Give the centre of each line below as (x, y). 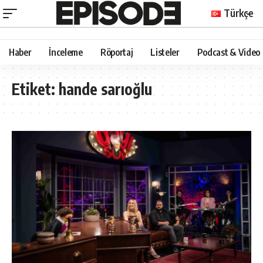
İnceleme (66, 52)
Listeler (165, 52)
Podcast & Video (228, 52)
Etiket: (35, 89)
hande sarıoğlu (105, 89)
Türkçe (239, 13)
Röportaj (117, 52)
